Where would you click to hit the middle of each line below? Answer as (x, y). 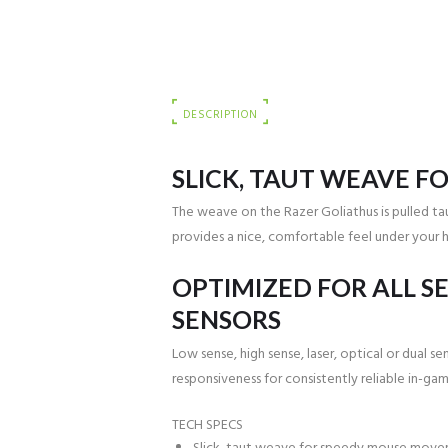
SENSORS (226, 319)
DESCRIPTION (220, 114)
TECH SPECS (207, 425)
